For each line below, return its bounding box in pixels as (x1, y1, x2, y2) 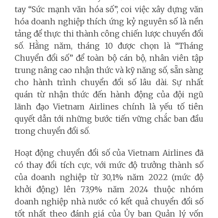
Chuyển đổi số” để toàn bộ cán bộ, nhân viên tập (15, 53, 203, 63)
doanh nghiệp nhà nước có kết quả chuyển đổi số (15, 197, 203, 206)
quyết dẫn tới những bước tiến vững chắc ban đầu (15, 114, 203, 124)
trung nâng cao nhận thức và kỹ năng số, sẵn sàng (15, 65, 203, 75)
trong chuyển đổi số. (15, 126, 90, 136)
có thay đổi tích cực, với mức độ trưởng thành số (15, 160, 203, 170)
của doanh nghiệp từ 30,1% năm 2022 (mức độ (15, 172, 203, 182)
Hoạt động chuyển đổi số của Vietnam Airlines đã (15, 148, 203, 158)
